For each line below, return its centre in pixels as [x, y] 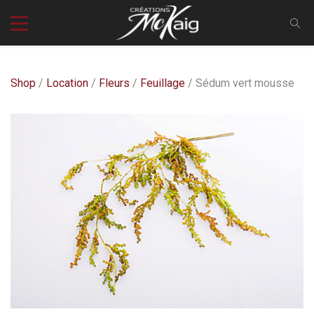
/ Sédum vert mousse [240, 83]
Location [67, 83]
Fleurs [114, 83]
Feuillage [163, 83]
